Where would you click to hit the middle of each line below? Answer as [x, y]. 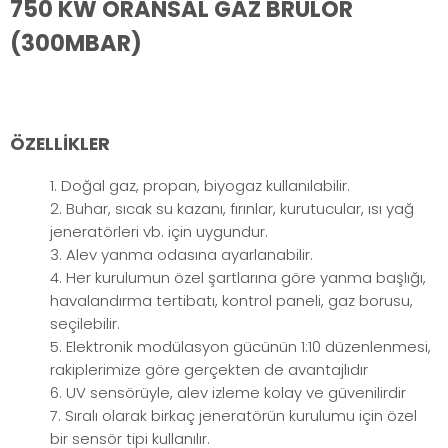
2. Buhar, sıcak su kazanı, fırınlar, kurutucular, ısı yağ [232, 209]
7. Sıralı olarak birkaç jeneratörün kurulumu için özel [233, 416]
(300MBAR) [76, 42]
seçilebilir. [85, 324]
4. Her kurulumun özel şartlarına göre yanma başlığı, [238, 278]
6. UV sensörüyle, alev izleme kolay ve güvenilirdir [228, 393]
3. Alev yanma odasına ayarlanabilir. [181, 255]
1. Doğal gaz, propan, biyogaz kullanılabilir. [200, 186]
